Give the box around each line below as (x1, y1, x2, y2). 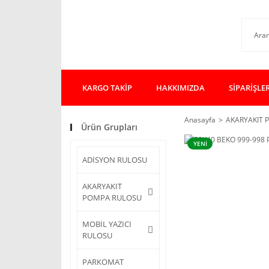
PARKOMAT (82, 256, 124, 267)
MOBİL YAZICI (82, 219, 131, 229)
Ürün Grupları (81, 121, 138, 133)
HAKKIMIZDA (156, 82, 205, 93)
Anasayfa (184, 115, 216, 125)
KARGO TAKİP (82, 82, 132, 93)
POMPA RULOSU (82, 192, 142, 203)
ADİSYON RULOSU (82, 154, 147, 165)
